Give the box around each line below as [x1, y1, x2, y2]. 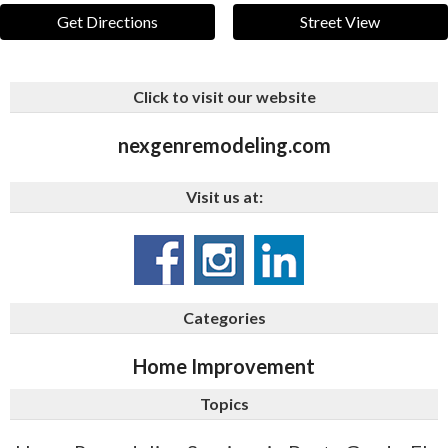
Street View [300, 12, 381, 32]
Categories [182, 308, 266, 328]
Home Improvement [133, 354, 315, 379]
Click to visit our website [132, 87, 316, 107]
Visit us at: [185, 187, 263, 207]
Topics [199, 394, 249, 414]
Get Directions [57, 12, 159, 32]
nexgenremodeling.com [117, 133, 331, 158]
